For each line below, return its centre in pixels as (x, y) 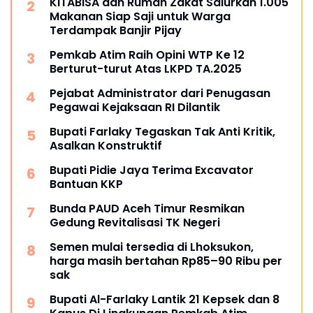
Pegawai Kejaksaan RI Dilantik (135, 107)
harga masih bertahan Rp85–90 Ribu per (166, 261)
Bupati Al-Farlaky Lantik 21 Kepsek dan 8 (165, 299)
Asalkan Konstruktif (106, 145)
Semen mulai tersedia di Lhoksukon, (152, 247)
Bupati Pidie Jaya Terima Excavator (152, 170)
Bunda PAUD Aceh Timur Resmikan (147, 208)
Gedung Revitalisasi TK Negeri (135, 222)
